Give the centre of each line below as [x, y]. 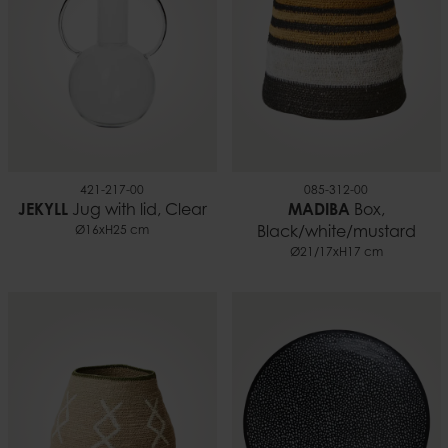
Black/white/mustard [336, 232]
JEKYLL [42, 210]
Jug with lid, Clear [137, 210]
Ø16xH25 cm [112, 230]
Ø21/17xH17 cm [336, 252]
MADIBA [318, 210]
